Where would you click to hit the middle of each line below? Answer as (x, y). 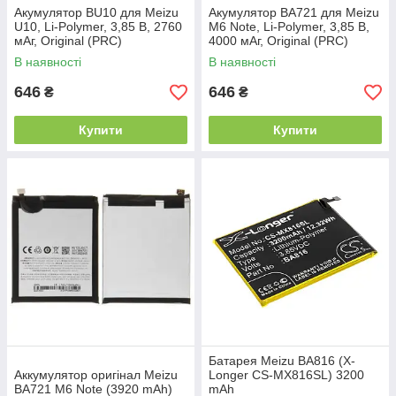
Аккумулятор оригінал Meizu (96, 375)
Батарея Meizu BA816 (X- (282, 361)
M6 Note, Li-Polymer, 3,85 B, (289, 27)
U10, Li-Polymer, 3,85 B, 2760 (98, 27)
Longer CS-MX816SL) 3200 (286, 375)
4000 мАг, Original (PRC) (278, 41)
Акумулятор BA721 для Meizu (294, 12)
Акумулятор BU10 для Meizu (96, 12)
